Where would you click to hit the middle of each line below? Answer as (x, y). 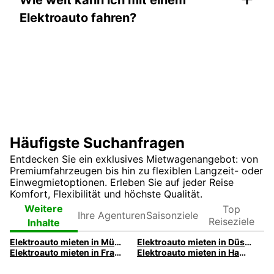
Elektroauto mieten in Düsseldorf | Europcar (248, 242)
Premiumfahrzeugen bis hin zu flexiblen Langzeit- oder (136, 170)
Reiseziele (231, 222)
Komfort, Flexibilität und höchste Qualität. (106, 194)
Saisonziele (172, 215)
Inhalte (44, 222)
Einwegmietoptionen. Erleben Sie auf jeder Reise (122, 182)
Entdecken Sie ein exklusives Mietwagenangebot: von (134, 159)
